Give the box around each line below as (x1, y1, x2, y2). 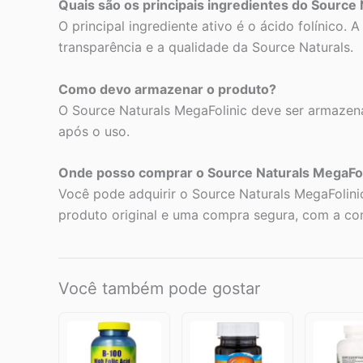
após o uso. (58, 122, 130, 139)
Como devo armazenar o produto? (58, 80, 276, 97)
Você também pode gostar (58, 279, 260, 299)
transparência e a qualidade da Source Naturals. (58, 38, 353, 55)
